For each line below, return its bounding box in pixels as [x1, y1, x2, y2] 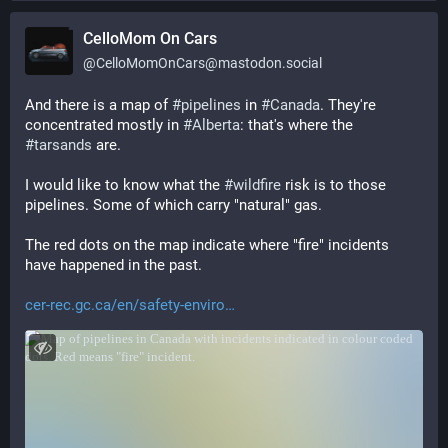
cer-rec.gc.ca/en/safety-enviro [25, 296, 225, 314]
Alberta [192, 116, 240, 134]
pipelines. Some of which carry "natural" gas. [25, 196, 322, 214]
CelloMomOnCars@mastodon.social [96, 55, 322, 71]
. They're [320, 96, 376, 114]
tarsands [34, 136, 92, 154]
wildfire [233, 176, 281, 194]
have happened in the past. [25, 256, 202, 274]
